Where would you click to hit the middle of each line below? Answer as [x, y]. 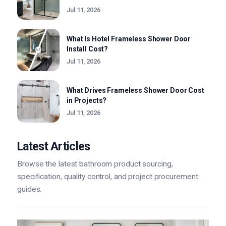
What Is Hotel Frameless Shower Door [129, 39]
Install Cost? [88, 49]
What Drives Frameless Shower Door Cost [135, 90]
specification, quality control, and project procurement [108, 177]
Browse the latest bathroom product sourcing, [95, 164]
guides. [30, 189]
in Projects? [87, 100]
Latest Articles [54, 147]
